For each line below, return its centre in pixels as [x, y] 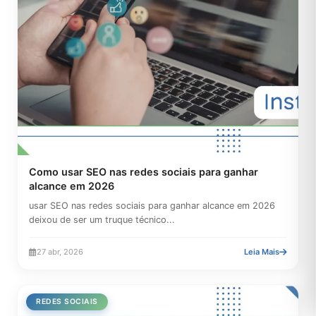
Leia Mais [262, 252]
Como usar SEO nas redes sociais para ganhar [144, 172]
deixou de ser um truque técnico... [102, 220]
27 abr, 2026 [60, 252]
